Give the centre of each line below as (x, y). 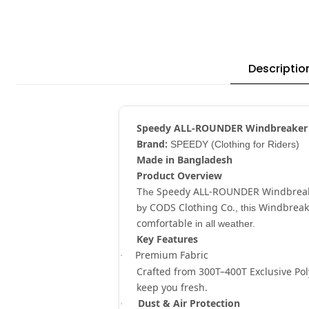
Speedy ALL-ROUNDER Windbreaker (222, 128)
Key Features (167, 239)
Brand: (152, 143)
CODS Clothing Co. (192, 207)
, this (247, 207)
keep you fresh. (172, 287)
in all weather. (224, 223)
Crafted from (168, 271)
